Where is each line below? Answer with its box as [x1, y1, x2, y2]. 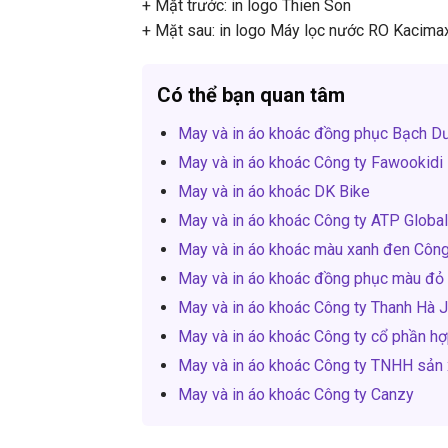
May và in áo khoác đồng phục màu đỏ [177, 268, 444, 288]
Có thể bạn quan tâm [157, 82, 345, 107]
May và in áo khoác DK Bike [177, 181, 370, 201]
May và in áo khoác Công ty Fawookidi [177, 152, 443, 172]
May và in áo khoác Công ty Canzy [177, 384, 414, 404]
